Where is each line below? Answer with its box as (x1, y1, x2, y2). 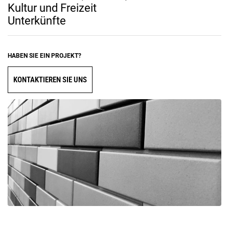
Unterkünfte (8, 14, 66, 27)
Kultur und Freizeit (8, 1, 97, 14)
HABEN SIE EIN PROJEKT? (8, 52, 81, 59)
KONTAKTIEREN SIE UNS (13, 75, 87, 84)
